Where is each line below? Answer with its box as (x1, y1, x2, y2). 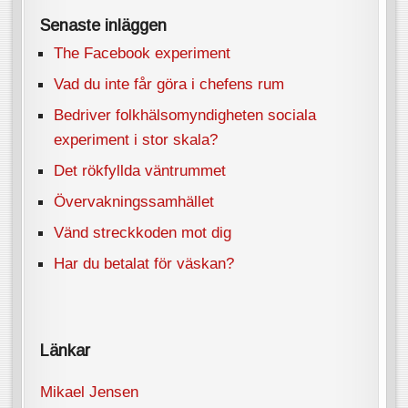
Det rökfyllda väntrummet (54, 161, 227, 180)
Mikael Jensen (40, 382, 139, 401)
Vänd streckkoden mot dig (54, 223, 232, 242)
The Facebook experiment (54, 44, 231, 63)
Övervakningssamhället (54, 192, 215, 211)
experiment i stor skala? (54, 130, 219, 149)
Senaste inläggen (40, 16, 168, 36)
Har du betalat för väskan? (54, 254, 235, 273)
